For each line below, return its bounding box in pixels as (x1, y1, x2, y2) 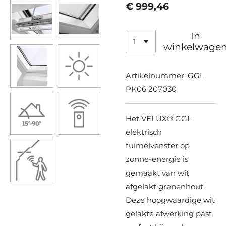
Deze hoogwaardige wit (126, 195, 215, 205)
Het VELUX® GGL (126, 114, 192, 124)
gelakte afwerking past (126, 209, 212, 219)
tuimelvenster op (126, 141, 190, 151)
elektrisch (126, 127, 162, 137)
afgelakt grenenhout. (126, 182, 205, 192)
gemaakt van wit (126, 168, 189, 178)
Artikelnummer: (126, 71, 186, 81)
